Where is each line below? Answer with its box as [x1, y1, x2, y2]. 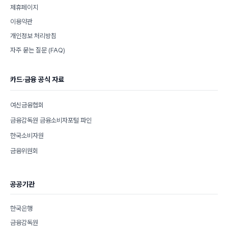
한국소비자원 [10, 132, 44, 140]
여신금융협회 [10, 101, 44, 109]
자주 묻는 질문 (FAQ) [10, 46, 65, 54]
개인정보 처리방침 [10, 32, 56, 40]
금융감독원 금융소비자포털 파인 [10, 117, 92, 125]
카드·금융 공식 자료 [10, 75, 64, 84]
